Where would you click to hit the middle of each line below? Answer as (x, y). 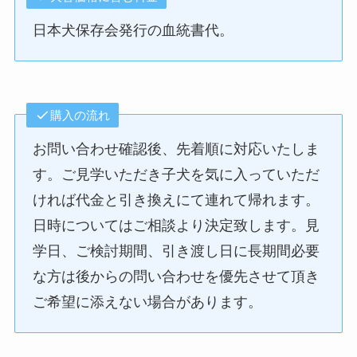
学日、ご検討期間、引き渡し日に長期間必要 (177, 251)
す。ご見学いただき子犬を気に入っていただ (177, 174)
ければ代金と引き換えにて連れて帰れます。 (177, 200)
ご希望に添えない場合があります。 (148, 302)
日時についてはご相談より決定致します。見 (177, 225)
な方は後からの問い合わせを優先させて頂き (177, 276)
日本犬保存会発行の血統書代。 (133, 30)
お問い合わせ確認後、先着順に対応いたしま (177, 149)
